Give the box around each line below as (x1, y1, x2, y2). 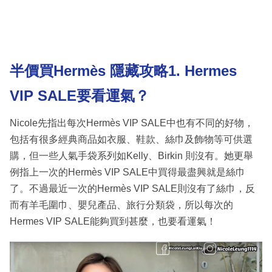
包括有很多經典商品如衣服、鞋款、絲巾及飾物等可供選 (10, 134, 253, 144)
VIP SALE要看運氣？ (10, 87, 149, 104)
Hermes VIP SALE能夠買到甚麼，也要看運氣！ (10, 216, 216, 226)
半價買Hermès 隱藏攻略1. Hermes (10, 63, 237, 80)
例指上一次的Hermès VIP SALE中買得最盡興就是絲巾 (10, 166, 245, 177)
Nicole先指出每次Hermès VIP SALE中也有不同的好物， (10, 117, 254, 128)
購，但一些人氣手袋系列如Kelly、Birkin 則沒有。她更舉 (10, 150, 253, 161)
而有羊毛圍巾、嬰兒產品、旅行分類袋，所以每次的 (10, 199, 233, 210)
